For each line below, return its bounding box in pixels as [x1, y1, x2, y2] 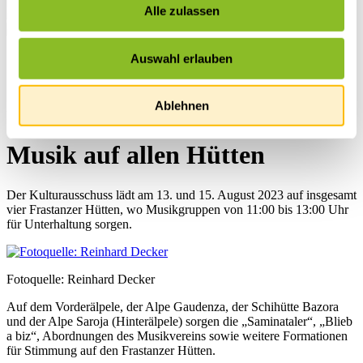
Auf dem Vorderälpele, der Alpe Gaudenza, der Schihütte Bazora [6, 299, 339, 314]
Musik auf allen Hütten [6, 140, 265, 170]
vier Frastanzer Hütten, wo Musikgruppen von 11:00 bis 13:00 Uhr [6, 202, 348, 216]
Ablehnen [154, 98, 209, 113]
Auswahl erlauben [130, 51, 233, 66]
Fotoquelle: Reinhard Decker [6, 271, 155, 286]
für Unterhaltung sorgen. [6, 216, 132, 231]
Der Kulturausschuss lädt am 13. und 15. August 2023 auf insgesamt [6, 187, 357, 202]
